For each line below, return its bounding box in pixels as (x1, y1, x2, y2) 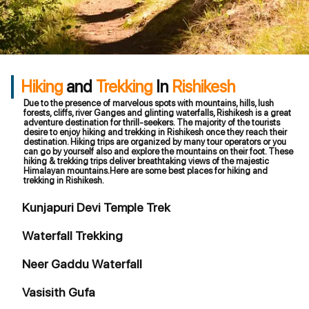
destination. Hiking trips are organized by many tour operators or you (23, 137, 286, 147)
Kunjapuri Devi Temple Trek (22, 200, 170, 215)
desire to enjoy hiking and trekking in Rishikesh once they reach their (23, 127, 287, 137)
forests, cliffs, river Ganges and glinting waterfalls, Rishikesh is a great (23, 108, 291, 118)
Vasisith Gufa (22, 285, 95, 299)
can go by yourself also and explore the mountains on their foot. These (23, 146, 293, 157)
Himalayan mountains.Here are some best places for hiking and (23, 166, 268, 176)
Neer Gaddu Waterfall (22, 257, 142, 271)
